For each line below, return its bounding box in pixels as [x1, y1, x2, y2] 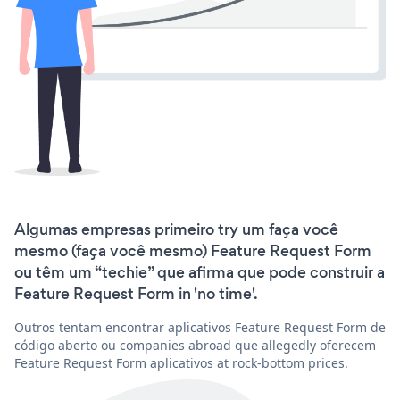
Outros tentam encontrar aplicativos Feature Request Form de [14, 318, 386, 336]
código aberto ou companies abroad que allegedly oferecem [14, 336, 376, 354]
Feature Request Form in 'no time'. [14, 282, 258, 304]
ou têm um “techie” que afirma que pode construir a [14, 261, 385, 283]
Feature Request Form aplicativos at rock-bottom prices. [14, 354, 348, 371]
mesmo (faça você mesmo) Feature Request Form [14, 239, 371, 262]
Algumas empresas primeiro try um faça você [14, 218, 338, 240]
